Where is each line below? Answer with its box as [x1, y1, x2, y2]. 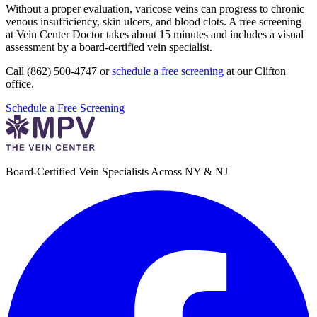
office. [6, 78, 34, 91]
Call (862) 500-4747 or [6, 65, 112, 78]
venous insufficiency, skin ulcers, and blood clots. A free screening [6, 16, 301, 28]
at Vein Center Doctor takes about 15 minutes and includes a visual [6, 28, 304, 41]
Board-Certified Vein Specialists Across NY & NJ [6, 166, 228, 178]
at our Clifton [224, 65, 286, 78]
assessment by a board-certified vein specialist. [6, 41, 212, 54]
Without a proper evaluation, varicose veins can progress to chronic [6, 3, 304, 16]
